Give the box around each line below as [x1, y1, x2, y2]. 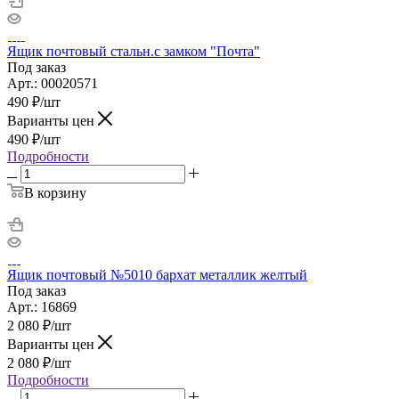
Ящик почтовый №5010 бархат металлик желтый [7, 266, 307, 282]
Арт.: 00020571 [7, 75, 98, 91]
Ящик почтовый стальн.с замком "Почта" [7, 43, 260, 59]
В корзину [24, 184, 86, 200]
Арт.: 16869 [7, 298, 77, 314]
